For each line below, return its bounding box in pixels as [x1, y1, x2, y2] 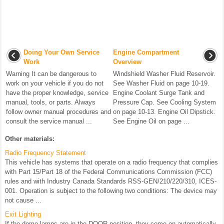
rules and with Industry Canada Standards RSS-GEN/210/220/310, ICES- [5, 177, 216, 185]
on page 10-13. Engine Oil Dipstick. [113, 108, 215, 116]
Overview [113, 58, 141, 66]
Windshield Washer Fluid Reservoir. [113, 70, 215, 78]
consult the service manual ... [6, 117, 92, 125]
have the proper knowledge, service [6, 89, 108, 97]
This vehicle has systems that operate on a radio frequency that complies [5, 158, 218, 166]
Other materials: [5, 135, 54, 143]
